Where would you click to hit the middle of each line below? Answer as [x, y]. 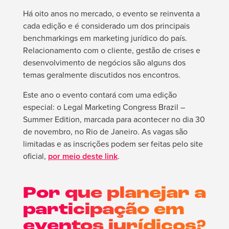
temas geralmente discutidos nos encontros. [101, 75]
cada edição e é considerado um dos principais [106, 26]
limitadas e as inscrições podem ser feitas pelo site [113, 144]
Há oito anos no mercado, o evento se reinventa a [111, 14]
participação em [103, 210]
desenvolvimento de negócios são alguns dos [104, 63]
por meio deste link [83, 156]
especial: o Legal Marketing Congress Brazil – [104, 107]
